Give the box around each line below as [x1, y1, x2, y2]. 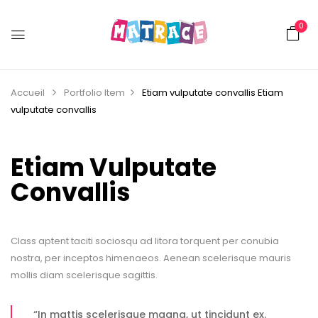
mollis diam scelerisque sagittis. [11, 268, 158, 282]
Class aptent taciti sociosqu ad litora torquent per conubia [11, 234, 279, 248]
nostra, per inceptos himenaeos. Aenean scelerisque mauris [11, 251, 291, 265]
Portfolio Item [64, 86, 125, 99]
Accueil [11, 86, 45, 99]
